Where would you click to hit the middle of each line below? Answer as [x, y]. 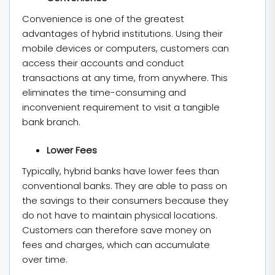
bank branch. [51, 122]
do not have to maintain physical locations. [120, 215]
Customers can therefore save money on [117, 230]
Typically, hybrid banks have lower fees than [121, 171]
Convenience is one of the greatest [103, 18]
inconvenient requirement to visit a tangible [121, 107]
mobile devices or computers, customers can [126, 48]
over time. [45, 259]
